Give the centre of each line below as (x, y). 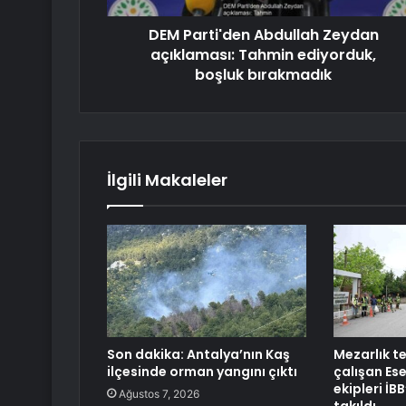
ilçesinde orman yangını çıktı (202, 372)
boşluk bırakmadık (263, 75)
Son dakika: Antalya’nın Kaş (198, 355)
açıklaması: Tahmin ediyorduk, (263, 55)
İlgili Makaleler (167, 180)
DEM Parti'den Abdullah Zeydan (263, 35)
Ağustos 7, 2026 (159, 394)
